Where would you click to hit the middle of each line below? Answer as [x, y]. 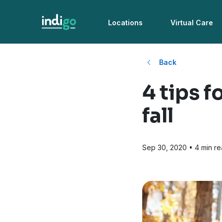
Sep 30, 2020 [164, 148]
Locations [126, 23]
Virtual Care [192, 23]
